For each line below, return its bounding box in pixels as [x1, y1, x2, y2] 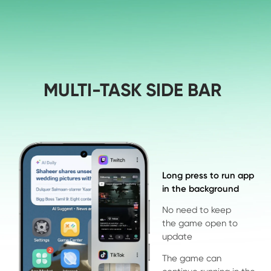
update [162, 231, 192, 243]
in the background [162, 183, 239, 194]
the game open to [162, 218, 238, 229]
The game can [162, 252, 224, 264]
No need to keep [162, 204, 231, 216]
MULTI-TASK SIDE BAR [44, 79, 222, 101]
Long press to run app [162, 169, 254, 181]
